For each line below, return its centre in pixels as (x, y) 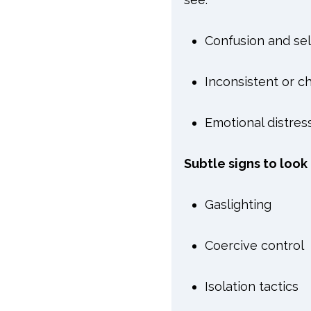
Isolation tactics (251, 286)
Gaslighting (238, 204)
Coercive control (254, 245)
